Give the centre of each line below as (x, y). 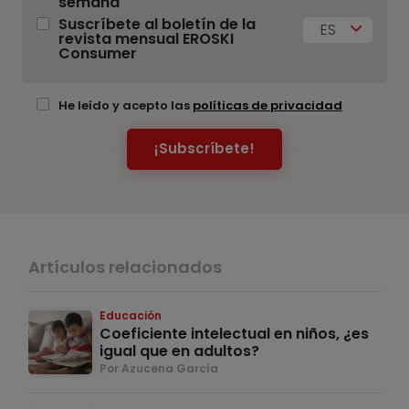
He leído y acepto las (126, 105)
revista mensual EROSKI (146, 38)
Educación (131, 315)
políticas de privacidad (267, 105)
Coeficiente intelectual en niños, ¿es (234, 333)
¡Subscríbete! (204, 149)
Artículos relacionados (125, 267)
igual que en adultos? (179, 351)
